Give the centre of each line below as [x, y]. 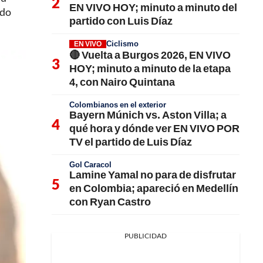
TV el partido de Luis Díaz [131, 141]
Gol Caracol [90, 164]
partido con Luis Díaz [121, 20]
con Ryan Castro [110, 201]
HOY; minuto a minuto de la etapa [150, 68]
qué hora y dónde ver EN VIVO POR [154, 128]
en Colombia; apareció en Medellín [154, 188]
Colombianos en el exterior [118, 104]
